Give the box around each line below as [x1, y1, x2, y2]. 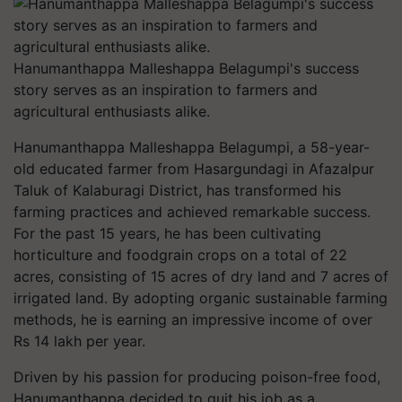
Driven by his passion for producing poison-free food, [13, 368, 380, 386]
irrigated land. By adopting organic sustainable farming [13, 289, 388, 307]
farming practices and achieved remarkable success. [13, 203, 371, 221]
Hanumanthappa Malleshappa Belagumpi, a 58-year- [13, 138, 370, 156]
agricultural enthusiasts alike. [13, 102, 210, 120]
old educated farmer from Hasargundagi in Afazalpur [13, 160, 374, 178]
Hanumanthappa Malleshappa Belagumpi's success [13, 59, 359, 77]
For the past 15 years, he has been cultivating [13, 224, 321, 242]
